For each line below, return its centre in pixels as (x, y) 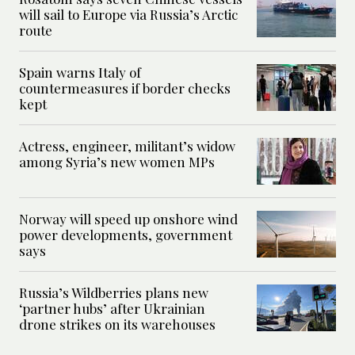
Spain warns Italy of (80, 72)
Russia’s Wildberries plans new (114, 292)
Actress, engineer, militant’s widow (127, 145)
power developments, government (126, 234)
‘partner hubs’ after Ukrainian (112, 308)
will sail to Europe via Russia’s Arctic (128, 14)
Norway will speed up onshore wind (128, 218)
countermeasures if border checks (125, 88)
